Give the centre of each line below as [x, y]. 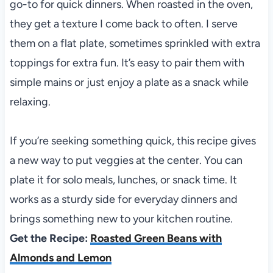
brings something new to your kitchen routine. [121, 218]
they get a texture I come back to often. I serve [123, 23]
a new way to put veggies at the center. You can [126, 160]
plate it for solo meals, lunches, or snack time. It [123, 179]
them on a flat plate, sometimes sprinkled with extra [135, 43]
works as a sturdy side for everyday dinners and [123, 199]
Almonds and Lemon [60, 257]
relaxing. [30, 101]
